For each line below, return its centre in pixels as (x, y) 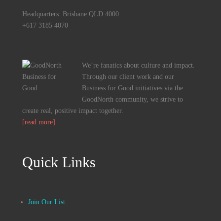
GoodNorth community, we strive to (132, 100)
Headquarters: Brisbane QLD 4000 (70, 14)
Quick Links (59, 162)
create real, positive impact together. (73, 111)
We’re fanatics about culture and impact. (138, 66)
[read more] (38, 122)
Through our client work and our (128, 77)
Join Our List (46, 202)
